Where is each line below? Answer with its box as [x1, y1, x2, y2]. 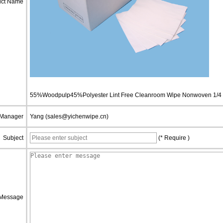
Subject [3, 134, 23, 141]
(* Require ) [157, 134, 190, 141]
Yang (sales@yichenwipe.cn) [30, 113, 109, 120]
